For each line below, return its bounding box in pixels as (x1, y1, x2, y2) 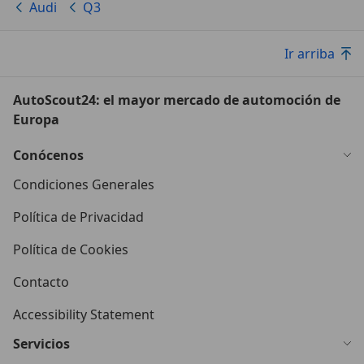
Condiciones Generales (13, 175, 154, 194)
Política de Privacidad (13, 208, 144, 227)
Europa (13, 110, 59, 129)
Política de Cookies (13, 240, 128, 259)
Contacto (13, 273, 69, 292)
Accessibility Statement (13, 305, 154, 324)
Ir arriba (284, 45, 335, 63)
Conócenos (13, 146, 84, 165)
